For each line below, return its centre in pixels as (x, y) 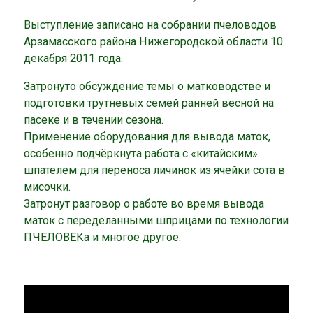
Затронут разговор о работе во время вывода (144, 203)
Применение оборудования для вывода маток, (147, 136)
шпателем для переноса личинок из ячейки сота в (155, 170)
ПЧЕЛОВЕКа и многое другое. (103, 237)
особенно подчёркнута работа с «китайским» (141, 153)
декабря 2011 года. (74, 58)
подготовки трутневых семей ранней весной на (149, 103)
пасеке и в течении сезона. (94, 119)
